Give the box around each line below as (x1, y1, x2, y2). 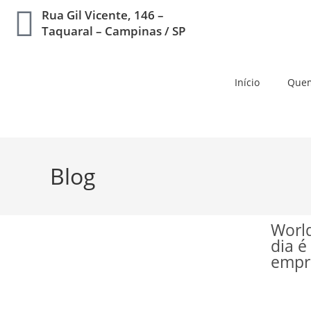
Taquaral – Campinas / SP (42, 23, 185, 39)
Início (235, 76, 260, 89)
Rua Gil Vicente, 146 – (42, 7, 164, 23)
